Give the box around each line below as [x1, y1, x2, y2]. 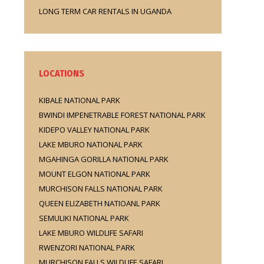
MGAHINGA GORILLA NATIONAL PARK [39, 154, 169, 164]
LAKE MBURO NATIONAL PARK [39, 139, 143, 150]
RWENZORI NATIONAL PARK [39, 242, 135, 253]
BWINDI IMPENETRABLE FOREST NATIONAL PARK [39, 110, 206, 120]
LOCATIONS [39, 68, 84, 79]
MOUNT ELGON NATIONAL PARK [39, 169, 150, 179]
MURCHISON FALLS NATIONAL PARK [39, 183, 163, 194]
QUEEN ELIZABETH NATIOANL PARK [39, 198, 160, 209]
